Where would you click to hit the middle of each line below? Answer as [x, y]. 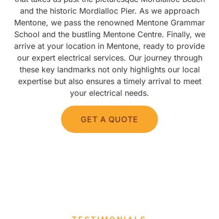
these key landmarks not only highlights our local [109, 69]
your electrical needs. [109, 93]
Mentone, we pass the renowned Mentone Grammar [109, 22]
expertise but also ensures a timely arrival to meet [109, 81]
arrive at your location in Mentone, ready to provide [109, 46]
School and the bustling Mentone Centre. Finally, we [109, 34]
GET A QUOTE [109, 120]
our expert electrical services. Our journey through [109, 57]
